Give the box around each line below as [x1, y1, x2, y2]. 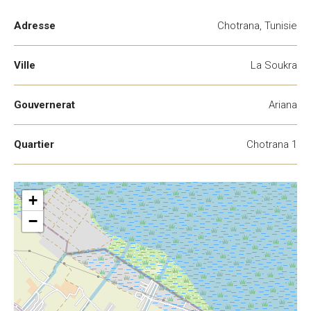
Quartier [14, 138, 54, 151]
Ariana [269, 99, 297, 111]
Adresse [14, 19, 56, 32]
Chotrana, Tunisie [217, 19, 297, 32]
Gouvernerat [14, 99, 75, 111]
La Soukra [251, 59, 297, 72]
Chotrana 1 [246, 138, 297, 151]
